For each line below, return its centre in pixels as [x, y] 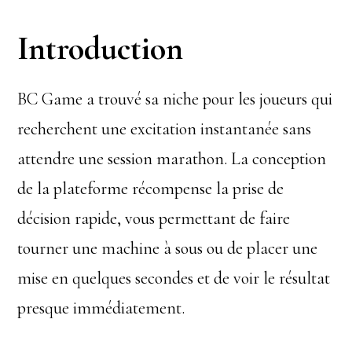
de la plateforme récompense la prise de [151, 189]
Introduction [101, 48]
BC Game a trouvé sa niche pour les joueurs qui [175, 99]
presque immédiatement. [101, 308]
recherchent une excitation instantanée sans [165, 129]
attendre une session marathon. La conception [172, 159]
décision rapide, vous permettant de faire [154, 218]
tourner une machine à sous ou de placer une [168, 248]
